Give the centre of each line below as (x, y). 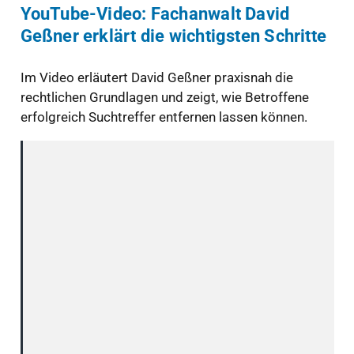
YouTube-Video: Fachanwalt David (155, 14)
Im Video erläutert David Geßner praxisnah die (156, 77)
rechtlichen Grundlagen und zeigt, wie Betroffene (164, 97)
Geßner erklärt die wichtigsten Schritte (173, 36)
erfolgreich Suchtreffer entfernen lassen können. (164, 117)
